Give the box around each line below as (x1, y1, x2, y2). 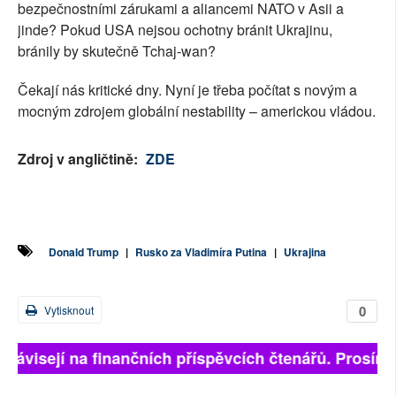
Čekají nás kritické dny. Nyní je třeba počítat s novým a (18, 80, 357, 101)
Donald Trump (49, 244, 118, 261)
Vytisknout (42, 302, 94, 318)
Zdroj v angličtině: (18, 148, 141, 170)
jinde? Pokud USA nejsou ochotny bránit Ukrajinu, (18, 19, 332, 41)
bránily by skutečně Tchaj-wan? (18, 41, 216, 62)
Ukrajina (284, 244, 326, 261)
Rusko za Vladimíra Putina (135, 244, 267, 261)
